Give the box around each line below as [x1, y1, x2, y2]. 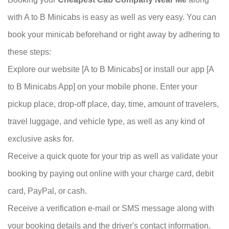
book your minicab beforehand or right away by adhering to [8, 30, 220, 39]
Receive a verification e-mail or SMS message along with [8, 204, 214, 213]
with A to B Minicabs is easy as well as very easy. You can [8, 13, 216, 22]
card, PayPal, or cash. [8, 187, 87, 196]
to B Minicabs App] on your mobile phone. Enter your [8, 82, 197, 91]
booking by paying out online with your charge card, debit [8, 169, 214, 178]
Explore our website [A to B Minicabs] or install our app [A [8, 65, 214, 74]
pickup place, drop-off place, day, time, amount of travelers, [8, 100, 219, 109]
